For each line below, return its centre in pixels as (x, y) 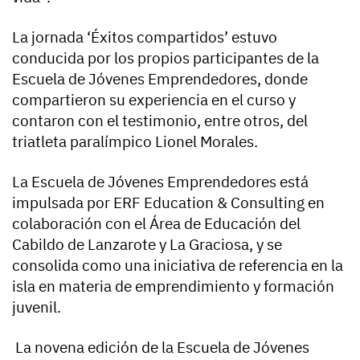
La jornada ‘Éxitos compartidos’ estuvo (145, 37)
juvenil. (37, 307)
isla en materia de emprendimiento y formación (173, 286)
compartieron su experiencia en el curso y (154, 100)
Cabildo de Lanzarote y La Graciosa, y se (147, 245)
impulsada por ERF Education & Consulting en (168, 203)
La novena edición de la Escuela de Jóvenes (161, 348)
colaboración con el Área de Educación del (156, 224)
